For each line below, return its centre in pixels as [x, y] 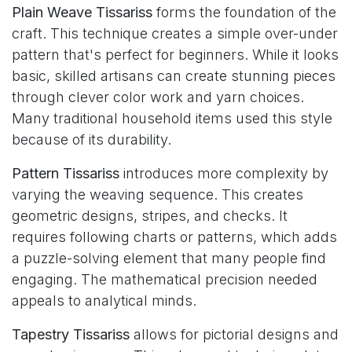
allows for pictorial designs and [234, 335]
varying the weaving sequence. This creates [158, 195]
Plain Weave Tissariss [82, 13]
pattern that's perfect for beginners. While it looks [175, 55]
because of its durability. [92, 140]
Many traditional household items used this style [172, 119]
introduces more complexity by [224, 174]
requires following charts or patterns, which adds [174, 237]
